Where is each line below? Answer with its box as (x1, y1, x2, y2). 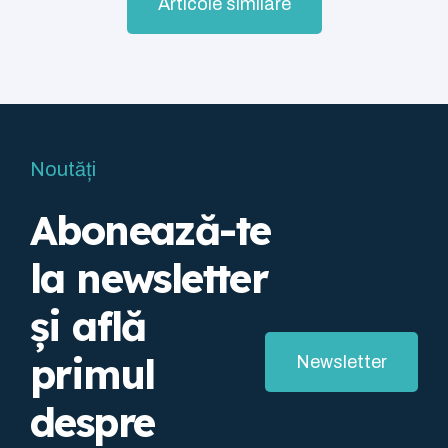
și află (30, 301, 146, 352)
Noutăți (30, 158, 96, 181)
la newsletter (30, 253, 268, 304)
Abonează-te (30, 205, 271, 256)
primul (30, 349, 155, 400)
